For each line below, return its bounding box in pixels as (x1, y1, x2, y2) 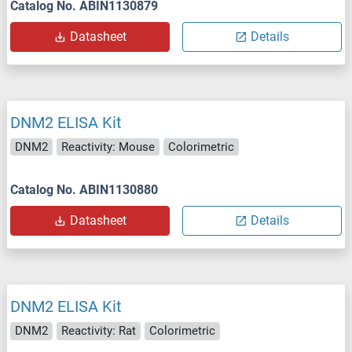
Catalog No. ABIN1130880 (10, 182, 158, 198)
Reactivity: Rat (61, 324, 136, 339)
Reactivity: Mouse (61, 139, 155, 154)
